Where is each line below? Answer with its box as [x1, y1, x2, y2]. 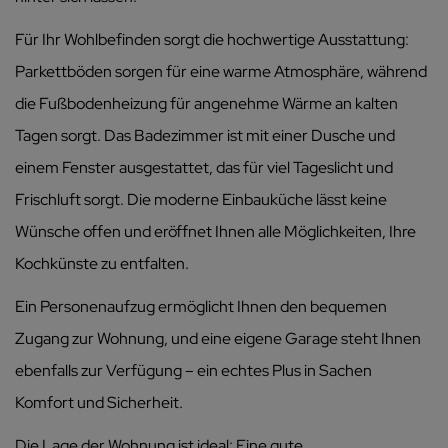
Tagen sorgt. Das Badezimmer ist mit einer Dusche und [15, 124, 395, 146]
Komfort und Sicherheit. [15, 391, 183, 413]
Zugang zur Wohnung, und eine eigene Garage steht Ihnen [15, 327, 421, 349]
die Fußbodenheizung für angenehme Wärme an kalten [15, 92, 398, 114]
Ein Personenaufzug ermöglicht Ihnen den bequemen [15, 295, 387, 317]
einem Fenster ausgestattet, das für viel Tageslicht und [15, 156, 393, 178]
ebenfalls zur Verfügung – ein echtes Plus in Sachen [15, 359, 372, 381]
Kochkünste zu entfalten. [15, 252, 189, 274]
